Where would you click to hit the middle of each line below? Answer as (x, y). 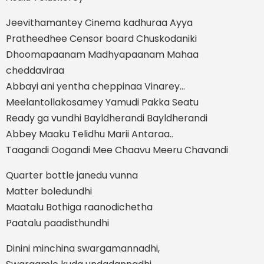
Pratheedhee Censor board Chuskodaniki (101, 39)
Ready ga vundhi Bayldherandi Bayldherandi (107, 118)
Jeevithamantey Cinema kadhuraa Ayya (99, 23)
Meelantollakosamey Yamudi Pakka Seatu (102, 103)
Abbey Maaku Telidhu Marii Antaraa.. (90, 134)
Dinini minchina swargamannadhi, (83, 249)
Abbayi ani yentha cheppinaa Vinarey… (95, 87)
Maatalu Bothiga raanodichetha (79, 207)
